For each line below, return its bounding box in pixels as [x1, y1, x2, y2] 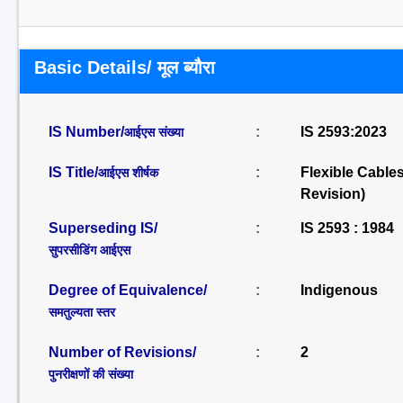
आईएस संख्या [124, 125, 184, 139]
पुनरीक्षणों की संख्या [49, 367, 133, 381]
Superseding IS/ [49, 220, 157, 236]
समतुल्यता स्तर [49, 305, 115, 319]
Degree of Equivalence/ [49, 282, 207, 298]
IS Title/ [49, 165, 98, 180]
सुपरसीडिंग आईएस [49, 243, 130, 257]
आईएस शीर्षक [98, 166, 158, 180]
